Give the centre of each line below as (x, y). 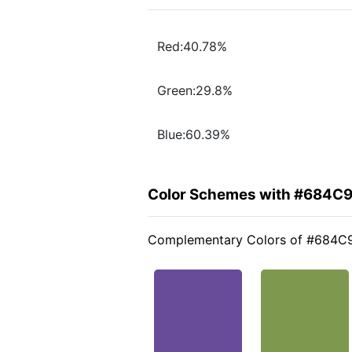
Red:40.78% (192, 47)
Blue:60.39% (194, 135)
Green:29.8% (195, 91)
